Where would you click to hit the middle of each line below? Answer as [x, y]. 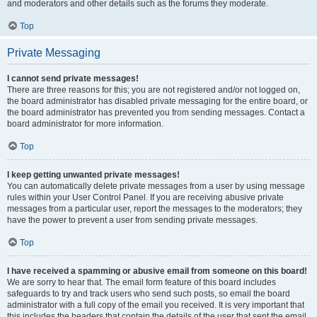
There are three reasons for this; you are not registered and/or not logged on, [154, 90]
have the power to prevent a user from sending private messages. [132, 220]
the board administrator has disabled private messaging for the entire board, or [157, 101]
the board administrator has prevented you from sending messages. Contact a [156, 113]
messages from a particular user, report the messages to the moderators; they [155, 209]
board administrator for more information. [85, 124]
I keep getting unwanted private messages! [93, 175]
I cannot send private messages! [73, 79]
